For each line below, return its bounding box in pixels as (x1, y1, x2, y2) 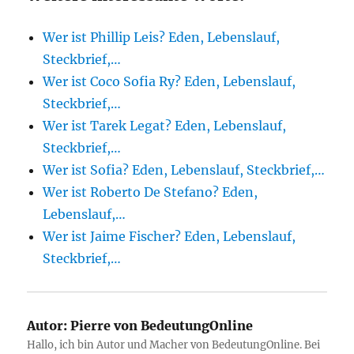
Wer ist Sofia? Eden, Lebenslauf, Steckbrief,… (43, 162, 326, 178)
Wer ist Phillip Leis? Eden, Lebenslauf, (43, 29, 281, 45)
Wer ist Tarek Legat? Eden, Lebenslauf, (43, 118, 287, 134)
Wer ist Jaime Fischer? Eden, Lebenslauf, (43, 228, 296, 244)
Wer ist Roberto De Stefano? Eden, (43, 184, 258, 200)
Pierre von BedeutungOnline (67, 318, 254, 333)
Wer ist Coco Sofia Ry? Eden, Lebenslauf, (43, 73, 296, 89)
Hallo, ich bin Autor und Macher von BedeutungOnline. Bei (27, 338, 321, 352)
